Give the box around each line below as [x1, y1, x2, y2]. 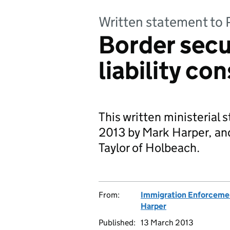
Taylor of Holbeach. [99, 140, 200, 155]
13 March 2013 [141, 218, 194, 227]
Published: [99, 218, 136, 227]
